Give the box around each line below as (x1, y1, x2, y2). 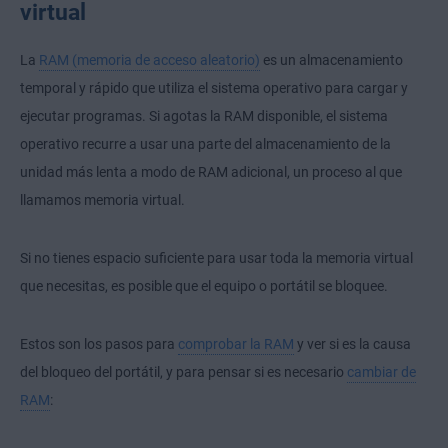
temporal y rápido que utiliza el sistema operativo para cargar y (20, 80, 408, 97)
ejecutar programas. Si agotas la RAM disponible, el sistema (20, 108, 388, 125)
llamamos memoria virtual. (20, 192, 185, 209)
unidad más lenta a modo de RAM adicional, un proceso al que (20, 164, 402, 181)
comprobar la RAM (178, 336, 294, 353)
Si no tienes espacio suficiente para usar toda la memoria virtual (20, 250, 413, 267)
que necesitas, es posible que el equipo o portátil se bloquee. (20, 278, 388, 295)
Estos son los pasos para (20, 336, 178, 353)
